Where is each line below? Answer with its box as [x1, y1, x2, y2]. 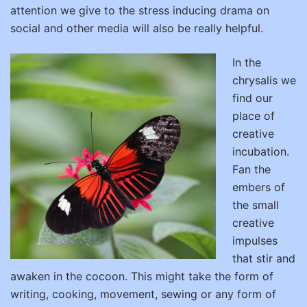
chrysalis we [232, 73, 296, 87]
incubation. [232, 145, 289, 158]
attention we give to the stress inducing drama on [10, 3, 269, 17]
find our [232, 91, 273, 105]
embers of [232, 180, 285, 194]
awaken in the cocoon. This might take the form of [10, 269, 273, 283]
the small [232, 198, 279, 212]
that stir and [232, 251, 295, 265]
